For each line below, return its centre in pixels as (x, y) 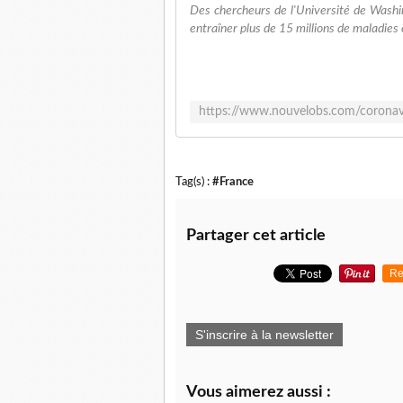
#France (233, 182)
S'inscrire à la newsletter (264, 335)
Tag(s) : (194, 182)
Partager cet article (256, 236)
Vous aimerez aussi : (259, 392)
